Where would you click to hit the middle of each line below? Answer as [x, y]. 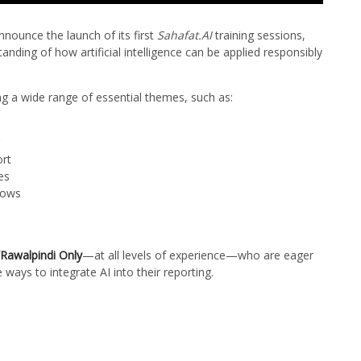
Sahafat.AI [185, 35]
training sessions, [259, 35]
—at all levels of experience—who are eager [198, 255]
